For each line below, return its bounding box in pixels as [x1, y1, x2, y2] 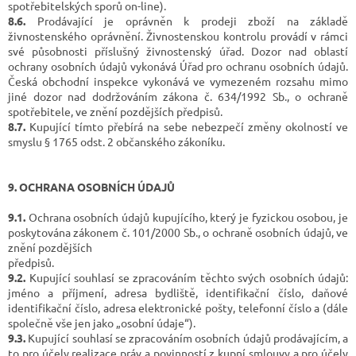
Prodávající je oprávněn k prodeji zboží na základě [25, 13, 348, 28]
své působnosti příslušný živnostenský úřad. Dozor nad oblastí [8, 43, 348, 58]
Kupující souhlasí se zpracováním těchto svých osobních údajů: [25, 269, 348, 284]
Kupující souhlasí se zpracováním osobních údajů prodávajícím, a [25, 330, 348, 345]
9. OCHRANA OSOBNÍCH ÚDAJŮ [8, 179, 175, 194]
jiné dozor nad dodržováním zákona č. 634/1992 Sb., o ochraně [8, 88, 348, 103]
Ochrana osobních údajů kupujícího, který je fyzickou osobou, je [25, 209, 348, 224]
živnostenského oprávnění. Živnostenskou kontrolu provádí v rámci [8, 28, 348, 43]
